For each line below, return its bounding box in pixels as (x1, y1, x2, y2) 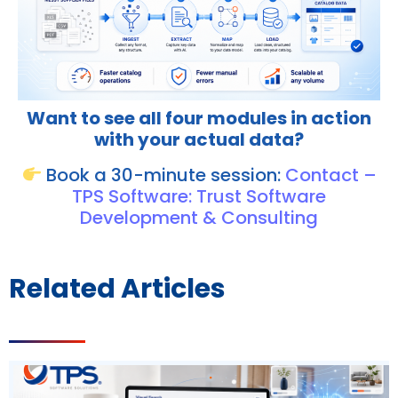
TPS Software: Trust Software (72, 184, 326, 210)
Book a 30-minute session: (41, 163, 285, 188)
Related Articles (9, 270, 226, 308)
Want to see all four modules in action (27, 106, 371, 131)
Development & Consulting (80, 205, 318, 231)
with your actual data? (94, 127, 304, 153)
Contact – (284, 163, 377, 188)
